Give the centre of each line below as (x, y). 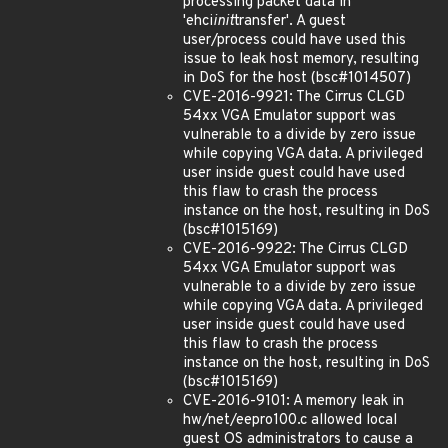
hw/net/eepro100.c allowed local (290, 420)
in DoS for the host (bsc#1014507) (297, 78)
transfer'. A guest (290, 21)
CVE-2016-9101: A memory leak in (293, 401)
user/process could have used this (294, 40)
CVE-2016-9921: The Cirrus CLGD (294, 97)
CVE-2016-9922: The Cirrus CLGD (295, 249)
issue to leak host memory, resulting (301, 59)
